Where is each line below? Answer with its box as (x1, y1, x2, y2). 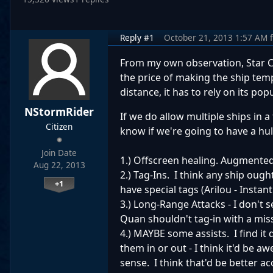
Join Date (41, 147, 77, 159)
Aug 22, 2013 (33, 160, 85, 171)
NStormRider (24, 104, 94, 119)
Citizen (46, 121, 73, 133)
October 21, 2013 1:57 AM (164, 32, 268, 44)
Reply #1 (120, 32, 154, 44)
